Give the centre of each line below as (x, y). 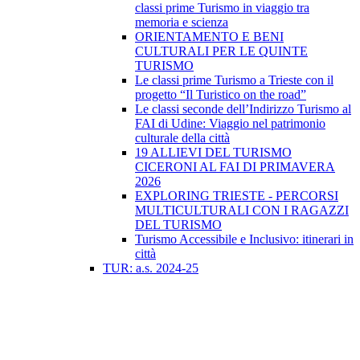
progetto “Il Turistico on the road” (221, 95)
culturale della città (182, 138)
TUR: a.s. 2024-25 (151, 268)
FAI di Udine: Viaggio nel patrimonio (230, 124)
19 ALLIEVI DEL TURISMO (213, 153)
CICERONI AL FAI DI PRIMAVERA (235, 167)
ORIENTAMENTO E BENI (209, 37)
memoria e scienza (182, 22)
